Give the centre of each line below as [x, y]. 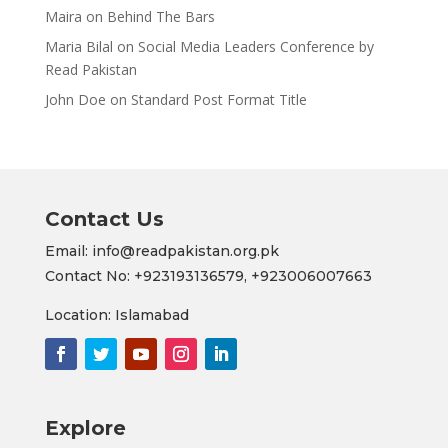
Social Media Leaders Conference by [255, 46]
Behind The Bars [160, 16]
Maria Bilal [78, 46]
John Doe [75, 99]
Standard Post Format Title [218, 99]
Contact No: [89, 275]
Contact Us [104, 218]
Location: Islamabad [116, 314]
